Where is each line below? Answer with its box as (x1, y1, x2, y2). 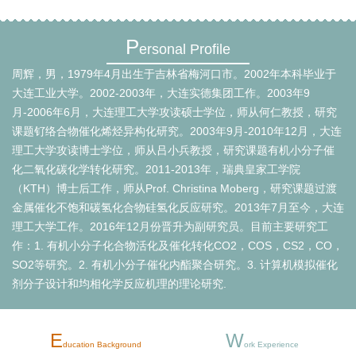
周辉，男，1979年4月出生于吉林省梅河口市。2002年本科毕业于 (12, 68, 336, 80)
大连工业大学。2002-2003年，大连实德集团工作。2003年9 (12, 87, 310, 99)
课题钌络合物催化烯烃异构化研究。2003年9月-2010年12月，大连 (12, 125, 342, 137)
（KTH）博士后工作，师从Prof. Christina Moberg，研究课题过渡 (12, 182, 337, 195)
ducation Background (63, 340, 142, 349)
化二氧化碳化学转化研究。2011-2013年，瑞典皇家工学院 (12, 163, 300, 176)
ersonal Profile (139, 41, 230, 57)
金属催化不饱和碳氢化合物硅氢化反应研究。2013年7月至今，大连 (12, 201, 344, 214)
